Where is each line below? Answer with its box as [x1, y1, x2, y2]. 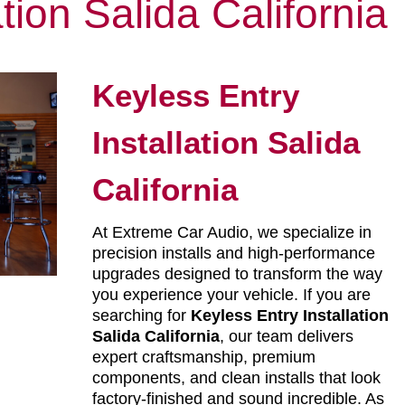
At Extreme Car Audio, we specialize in [91, 223, 372, 242]
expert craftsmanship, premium [91, 348, 316, 367]
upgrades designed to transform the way [91, 265, 382, 284]
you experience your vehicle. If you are [91, 286, 371, 305]
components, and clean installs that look [91, 369, 381, 388]
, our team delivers [219, 327, 353, 346]
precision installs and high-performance [91, 244, 375, 263]
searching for [91, 306, 191, 325]
